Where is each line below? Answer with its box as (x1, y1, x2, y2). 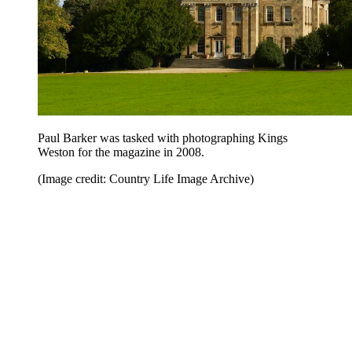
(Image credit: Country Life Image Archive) (38, 172, 254, 186)
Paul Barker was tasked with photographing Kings (38, 131, 288, 145)
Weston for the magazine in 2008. (38, 145, 204, 159)
